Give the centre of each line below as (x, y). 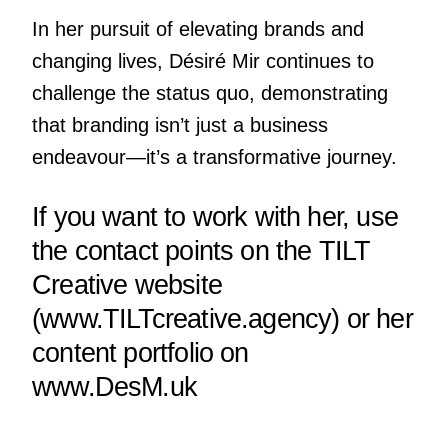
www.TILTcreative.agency (186, 319)
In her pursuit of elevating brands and (197, 29)
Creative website (126, 285)
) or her (372, 319)
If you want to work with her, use (214, 217)
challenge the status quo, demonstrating (209, 93)
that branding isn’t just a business (179, 125)
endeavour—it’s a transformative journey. (214, 157)
